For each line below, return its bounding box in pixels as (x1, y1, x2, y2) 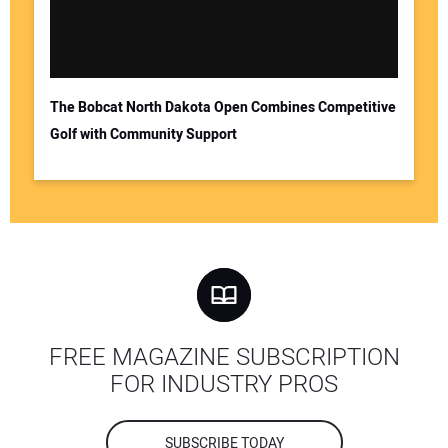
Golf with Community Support (49, 123, 237, 145)
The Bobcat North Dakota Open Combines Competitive (49, 96, 396, 118)
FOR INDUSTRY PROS (110, 367, 338, 403)
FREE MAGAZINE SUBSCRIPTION (48, 340, 400, 376)
